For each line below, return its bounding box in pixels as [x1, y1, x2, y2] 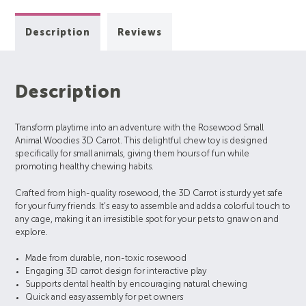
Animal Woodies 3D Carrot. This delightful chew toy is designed [15, 137, 268, 146]
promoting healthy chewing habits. [15, 163, 154, 172]
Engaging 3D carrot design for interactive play [25, 267, 207, 277]
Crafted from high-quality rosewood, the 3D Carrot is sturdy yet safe [15, 189, 283, 198]
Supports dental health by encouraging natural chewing [25, 280, 248, 290]
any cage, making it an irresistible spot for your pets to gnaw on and [15, 214, 279, 224]
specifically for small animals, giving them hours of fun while [15, 150, 250, 159]
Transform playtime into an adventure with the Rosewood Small [15, 124, 264, 133]
